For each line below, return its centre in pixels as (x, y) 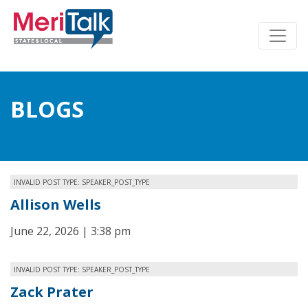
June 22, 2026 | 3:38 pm (70, 231)
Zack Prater (52, 292)
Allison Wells (56, 205)
